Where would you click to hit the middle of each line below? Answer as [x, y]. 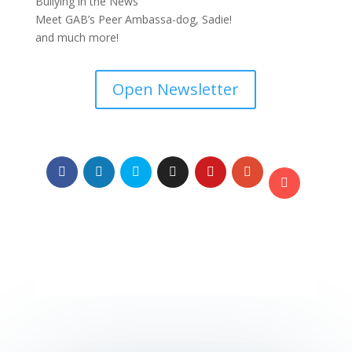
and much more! [77, 37]
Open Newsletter [176, 89]
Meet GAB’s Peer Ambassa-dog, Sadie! [133, 19]
